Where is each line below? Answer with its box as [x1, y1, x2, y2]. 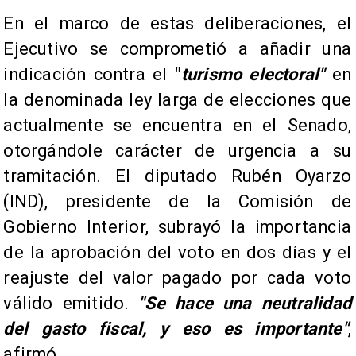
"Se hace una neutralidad [138, 293, 351, 314]
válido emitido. [3, 293, 139, 314]
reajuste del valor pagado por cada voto [3, 268, 351, 288]
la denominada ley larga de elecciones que [3, 90, 351, 110]
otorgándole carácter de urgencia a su [3, 141, 351, 161]
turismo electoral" [180, 64, 325, 85]
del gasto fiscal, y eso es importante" [3, 319, 348, 339]
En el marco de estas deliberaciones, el [3, 14, 351, 34]
